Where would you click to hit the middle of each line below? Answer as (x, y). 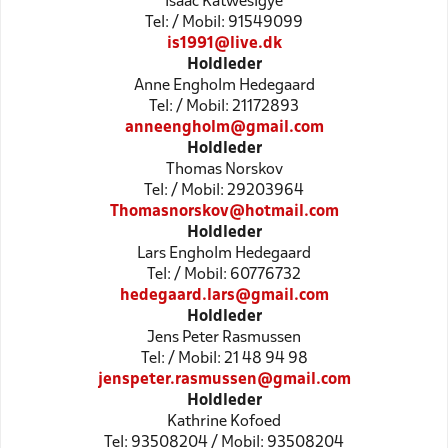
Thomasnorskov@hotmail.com (224, 211)
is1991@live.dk (224, 43)
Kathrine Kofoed (224, 421)
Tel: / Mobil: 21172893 (224, 106)
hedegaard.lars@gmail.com (224, 295)
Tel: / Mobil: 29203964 (224, 190)
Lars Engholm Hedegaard (224, 253)
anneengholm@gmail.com (224, 127)
